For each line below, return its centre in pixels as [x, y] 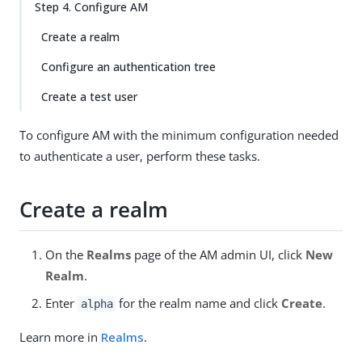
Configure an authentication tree [128, 67]
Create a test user [89, 97]
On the [66, 254]
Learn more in [60, 337]
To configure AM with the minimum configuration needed [179, 135]
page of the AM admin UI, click [218, 254]
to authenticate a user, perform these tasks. [140, 156]
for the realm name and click [199, 303]
